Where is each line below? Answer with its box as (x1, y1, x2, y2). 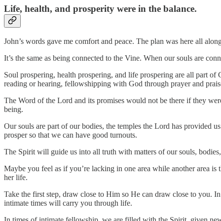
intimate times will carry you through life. (4, 198, 132, 207)
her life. (4, 173, 28, 182)
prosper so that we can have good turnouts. (4, 130, 137, 139)
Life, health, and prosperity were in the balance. (4, 3, 197, 14)
